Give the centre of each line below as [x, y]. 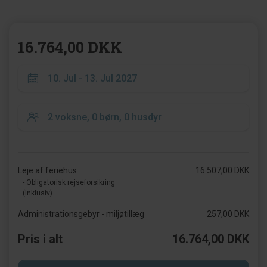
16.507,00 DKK [222, 170]
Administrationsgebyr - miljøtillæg [81, 214]
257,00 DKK [228, 214]
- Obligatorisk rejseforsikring [69, 182]
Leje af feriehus [47, 170]
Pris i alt [40, 239]
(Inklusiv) [38, 193]
